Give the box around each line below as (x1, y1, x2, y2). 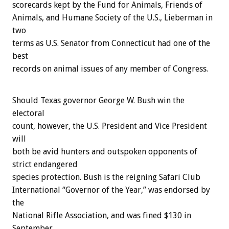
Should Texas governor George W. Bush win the (12, 96, 185, 106)
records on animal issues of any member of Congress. (12, 64, 208, 74)
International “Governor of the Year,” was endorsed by (12, 185, 210, 195)
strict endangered (12, 159, 78, 170)
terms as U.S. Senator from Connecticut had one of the (12, 38, 210, 49)
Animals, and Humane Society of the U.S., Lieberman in (12, 13, 213, 23)
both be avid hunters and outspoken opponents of (12, 147, 197, 157)
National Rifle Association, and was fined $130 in (12, 211, 191, 221)
